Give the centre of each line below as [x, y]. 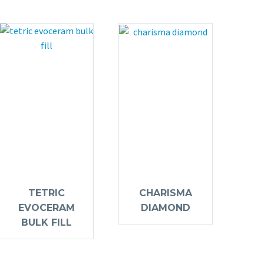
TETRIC [47, 193]
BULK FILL [47, 223]
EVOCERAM [47, 208]
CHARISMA [166, 193]
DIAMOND [166, 208]
